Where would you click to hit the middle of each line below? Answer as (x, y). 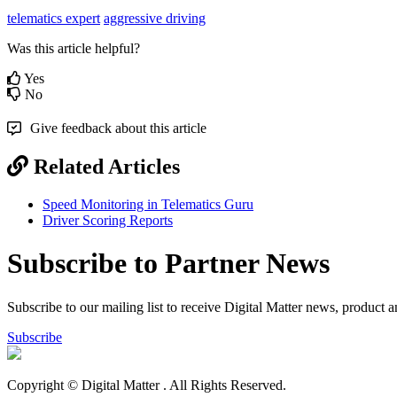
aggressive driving (155, 18)
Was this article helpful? (74, 48)
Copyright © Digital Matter (85, 385)
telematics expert (54, 18)
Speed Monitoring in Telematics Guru (148, 204)
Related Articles (107, 166)
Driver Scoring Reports (108, 220)
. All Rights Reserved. (225, 385)
